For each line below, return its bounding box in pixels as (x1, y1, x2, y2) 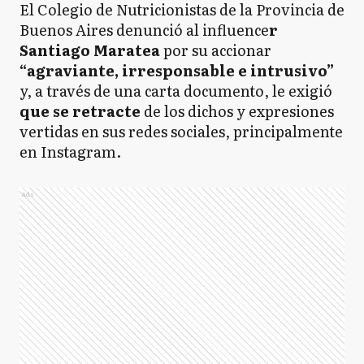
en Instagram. (19, 141, 121, 162)
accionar (211, 39, 271, 61)
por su (160, 39, 208, 61)
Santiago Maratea (19, 39, 160, 61)
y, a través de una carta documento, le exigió (19, 80, 332, 102)
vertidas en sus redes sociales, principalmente (19, 120, 343, 142)
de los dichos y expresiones (144, 100, 334, 122)
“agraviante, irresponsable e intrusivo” (19, 59, 334, 81)
